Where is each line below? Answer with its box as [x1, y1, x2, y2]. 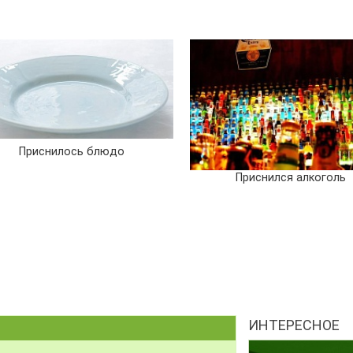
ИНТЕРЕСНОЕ [247, 316, 340, 333]
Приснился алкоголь [236, 170, 347, 184]
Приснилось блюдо [19, 144, 125, 158]
